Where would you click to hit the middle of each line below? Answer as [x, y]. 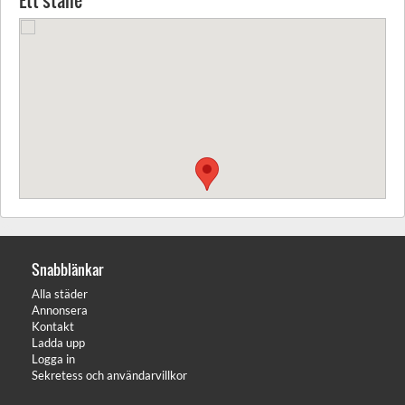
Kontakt [53, 326]
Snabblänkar [67, 269]
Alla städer [60, 294]
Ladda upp [58, 343]
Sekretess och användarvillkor [109, 375]
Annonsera [60, 310]
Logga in [53, 359]
